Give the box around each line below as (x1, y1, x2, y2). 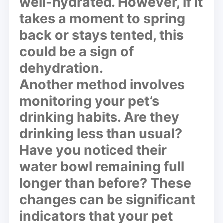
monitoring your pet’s (19, 92, 159, 109)
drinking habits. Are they (19, 109, 179, 125)
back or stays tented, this (19, 26, 184, 43)
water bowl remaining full (19, 158, 184, 175)
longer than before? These (19, 174, 191, 191)
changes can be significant (19, 191, 195, 208)
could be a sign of (19, 43, 134, 60)
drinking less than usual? (19, 125, 182, 142)
